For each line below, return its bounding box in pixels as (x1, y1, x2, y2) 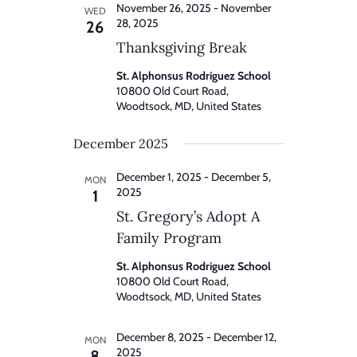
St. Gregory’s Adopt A (116, 207, 260, 226)
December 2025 (73, 135, 168, 152)
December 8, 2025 (116, 330, 204, 345)
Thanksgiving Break (116, 38, 247, 57)
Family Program (116, 229, 222, 248)
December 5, (211, 170, 271, 185)
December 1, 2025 (116, 170, 202, 185)
